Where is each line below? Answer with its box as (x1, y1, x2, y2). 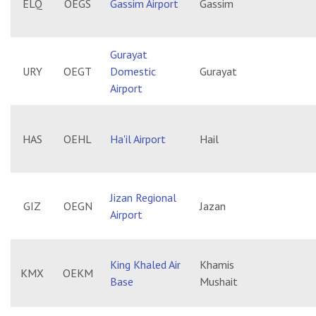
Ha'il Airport (110, 132, 166, 146)
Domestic (110, 64, 156, 78)
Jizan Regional (110, 190, 176, 205)
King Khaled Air (110, 257, 181, 272)
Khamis (200, 257, 234, 272)
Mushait (200, 274, 238, 288)
